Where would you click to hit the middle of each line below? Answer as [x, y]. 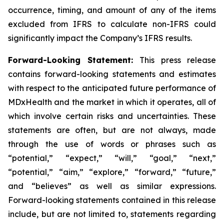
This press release [178, 60]
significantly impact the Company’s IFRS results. [100, 38]
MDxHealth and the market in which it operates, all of [112, 102]
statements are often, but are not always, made [112, 130]
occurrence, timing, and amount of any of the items [112, 10]
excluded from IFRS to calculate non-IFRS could [112, 24]
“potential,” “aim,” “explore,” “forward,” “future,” [112, 172]
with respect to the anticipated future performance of [112, 88]
